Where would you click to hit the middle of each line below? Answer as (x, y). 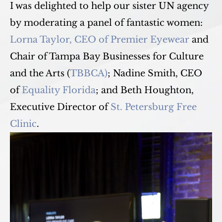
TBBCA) (89, 73)
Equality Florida (59, 90)
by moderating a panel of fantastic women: (106, 23)
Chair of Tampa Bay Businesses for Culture (107, 56)
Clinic (23, 124)
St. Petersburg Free (154, 107)
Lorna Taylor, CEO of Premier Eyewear (100, 39)
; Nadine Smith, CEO (155, 73)
